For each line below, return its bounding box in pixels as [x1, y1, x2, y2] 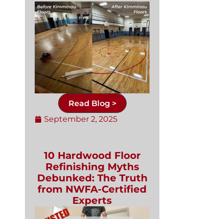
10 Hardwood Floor [44, 150, 141, 162]
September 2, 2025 [44, 114, 117, 124]
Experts [72, 195, 112, 207]
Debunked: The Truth [37, 172, 148, 184]
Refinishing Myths [45, 161, 139, 173]
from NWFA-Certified [38, 183, 147, 196]
